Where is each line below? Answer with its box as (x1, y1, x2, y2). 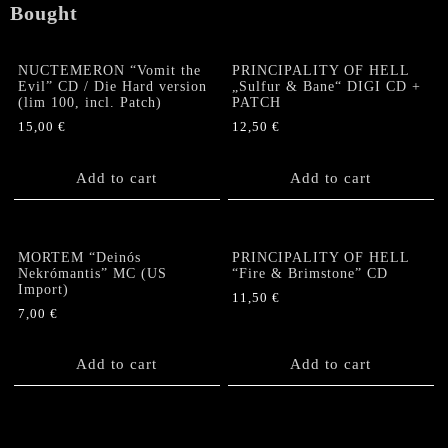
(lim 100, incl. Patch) (18, 95, 163, 111)
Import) (18, 282, 70, 298)
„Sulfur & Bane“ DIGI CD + (232, 79, 422, 95)
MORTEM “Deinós (18, 250, 142, 266)
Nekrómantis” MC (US (18, 266, 168, 282)
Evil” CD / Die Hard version (18, 79, 208, 95)
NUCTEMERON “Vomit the (18, 63, 202, 79)
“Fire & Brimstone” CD (232, 266, 389, 282)
